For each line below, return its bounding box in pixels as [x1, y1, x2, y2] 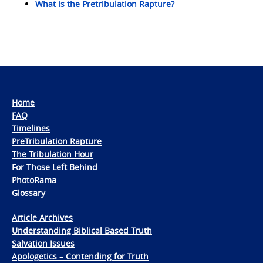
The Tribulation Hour [12, 149, 93, 160]
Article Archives [12, 212, 73, 224]
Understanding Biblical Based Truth [12, 225, 152, 237]
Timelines [12, 123, 50, 134]
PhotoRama [12, 174, 56, 186]
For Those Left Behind [12, 161, 97, 173]
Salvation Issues [12, 238, 75, 249]
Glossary [12, 187, 45, 199]
